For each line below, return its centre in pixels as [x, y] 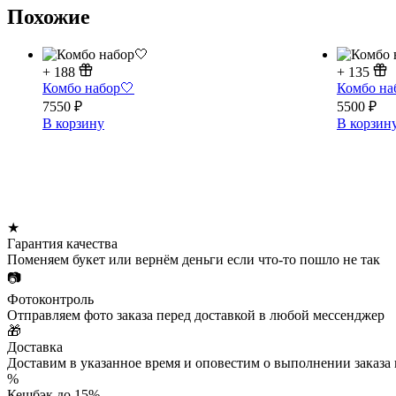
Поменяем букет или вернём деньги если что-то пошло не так [194, 260]
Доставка [35, 347]
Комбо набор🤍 [88, 88]
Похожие [49, 16]
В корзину [73, 123]
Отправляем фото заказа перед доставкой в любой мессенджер [196, 316]
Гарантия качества [62, 244]
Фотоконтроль [50, 300]
